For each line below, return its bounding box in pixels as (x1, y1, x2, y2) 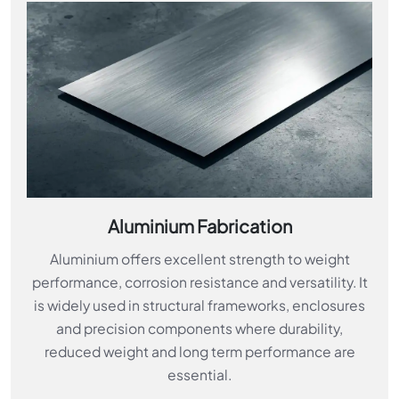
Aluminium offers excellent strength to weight (49, 249, 350, 267)
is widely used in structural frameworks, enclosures (34, 296, 365, 313)
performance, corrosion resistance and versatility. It (31, 273, 368, 290)
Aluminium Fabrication (107, 214, 292, 237)
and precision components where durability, (56, 319, 343, 337)
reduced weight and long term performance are (44, 342, 355, 360)
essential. (167, 365, 232, 383)
